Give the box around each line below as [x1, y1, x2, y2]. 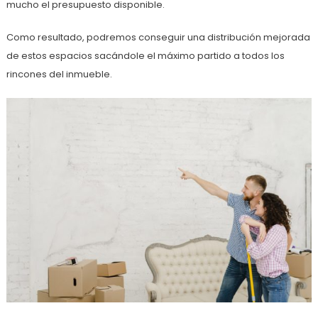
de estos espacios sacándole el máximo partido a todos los [6, 49, 285, 63]
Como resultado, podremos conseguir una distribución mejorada [6, 31, 310, 45]
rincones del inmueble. [6, 67, 112, 82]
